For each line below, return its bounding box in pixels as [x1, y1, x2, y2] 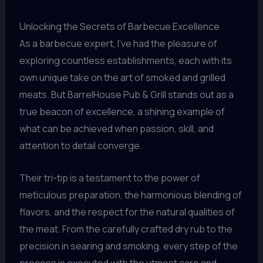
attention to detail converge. [19, 139, 142, 153]
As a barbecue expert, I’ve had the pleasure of [19, 37, 217, 50]
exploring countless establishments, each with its [19, 54, 232, 68]
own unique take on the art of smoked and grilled [19, 71, 225, 85]
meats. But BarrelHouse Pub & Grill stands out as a [19, 88, 234, 102]
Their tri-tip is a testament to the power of [19, 171, 200, 184]
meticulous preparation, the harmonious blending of [19, 188, 242, 201]
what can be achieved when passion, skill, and [19, 122, 214, 136]
